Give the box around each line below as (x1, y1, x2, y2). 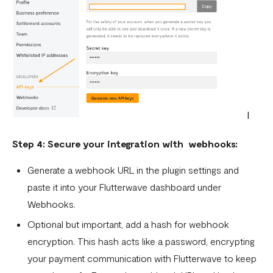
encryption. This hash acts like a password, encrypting (27, 235, 255, 247)
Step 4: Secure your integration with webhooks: (12, 138, 238, 150)
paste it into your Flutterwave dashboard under (27, 181, 221, 193)
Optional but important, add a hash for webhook (27, 218, 229, 230)
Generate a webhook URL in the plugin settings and (27, 164, 239, 176)
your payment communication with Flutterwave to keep (27, 252, 257, 264)
